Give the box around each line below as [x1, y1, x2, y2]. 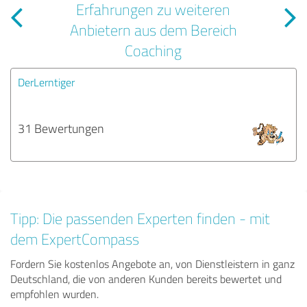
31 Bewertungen [18, 119, 104, 136]
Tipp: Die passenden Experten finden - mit [10, 208, 270, 228]
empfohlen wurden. [10, 286, 99, 302]
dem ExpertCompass [10, 228, 139, 249]
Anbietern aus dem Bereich [69, 19, 237, 40]
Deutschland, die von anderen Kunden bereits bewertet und [10, 271, 282, 286]
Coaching [125, 40, 182, 60]
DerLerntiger [18, 74, 75, 90]
